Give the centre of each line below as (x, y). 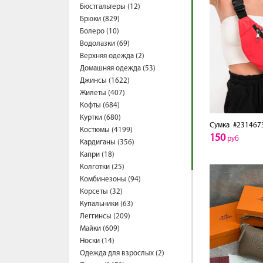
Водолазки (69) (105, 44)
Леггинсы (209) (105, 216)
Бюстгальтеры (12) (110, 7)
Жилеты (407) (102, 93)
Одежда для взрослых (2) (122, 253)
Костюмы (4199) (106, 130)
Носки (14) (97, 241)
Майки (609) (100, 229)
